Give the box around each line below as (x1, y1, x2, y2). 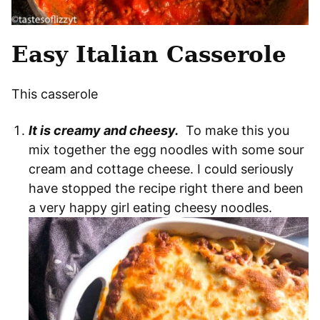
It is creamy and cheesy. (29, 122, 179, 138)
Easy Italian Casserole (11, 41, 286, 67)
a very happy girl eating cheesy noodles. (29, 199, 272, 215)
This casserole (11, 86, 98, 101)
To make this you (182, 122, 289, 138)
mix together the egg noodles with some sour (29, 141, 304, 157)
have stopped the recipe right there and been (29, 180, 304, 196)
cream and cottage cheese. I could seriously (29, 161, 294, 176)
